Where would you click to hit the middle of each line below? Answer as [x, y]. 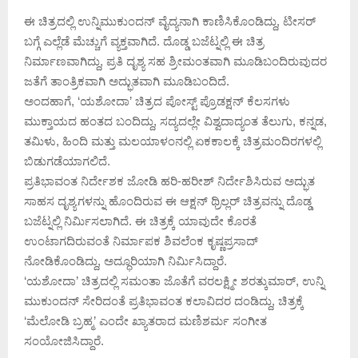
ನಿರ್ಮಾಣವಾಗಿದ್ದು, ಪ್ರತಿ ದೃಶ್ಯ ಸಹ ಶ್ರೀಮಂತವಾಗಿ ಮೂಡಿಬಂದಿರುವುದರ [175, 61]
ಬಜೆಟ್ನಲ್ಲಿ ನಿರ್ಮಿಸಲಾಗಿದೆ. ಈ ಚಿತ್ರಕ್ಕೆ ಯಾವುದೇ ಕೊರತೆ [140, 221]
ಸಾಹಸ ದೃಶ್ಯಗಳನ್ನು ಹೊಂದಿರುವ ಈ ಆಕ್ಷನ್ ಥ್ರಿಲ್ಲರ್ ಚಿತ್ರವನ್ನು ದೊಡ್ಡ [168, 201]
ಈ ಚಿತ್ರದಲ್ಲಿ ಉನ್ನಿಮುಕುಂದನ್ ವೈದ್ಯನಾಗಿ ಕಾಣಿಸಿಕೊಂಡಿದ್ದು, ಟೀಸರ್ [170, 21]
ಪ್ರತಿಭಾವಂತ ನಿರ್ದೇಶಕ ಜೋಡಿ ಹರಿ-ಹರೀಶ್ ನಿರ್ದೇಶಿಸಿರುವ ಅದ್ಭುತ [169, 181]
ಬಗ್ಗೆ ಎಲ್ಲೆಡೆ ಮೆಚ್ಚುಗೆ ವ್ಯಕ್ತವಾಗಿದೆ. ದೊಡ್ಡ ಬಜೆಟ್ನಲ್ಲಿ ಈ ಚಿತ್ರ [144, 41]
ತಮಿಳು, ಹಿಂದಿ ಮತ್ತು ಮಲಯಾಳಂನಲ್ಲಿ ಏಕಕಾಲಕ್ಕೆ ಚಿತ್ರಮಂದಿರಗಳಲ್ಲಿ [173, 141]
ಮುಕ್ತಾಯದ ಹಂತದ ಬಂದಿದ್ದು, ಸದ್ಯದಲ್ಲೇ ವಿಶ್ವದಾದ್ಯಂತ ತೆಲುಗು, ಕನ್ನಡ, [175, 121]
